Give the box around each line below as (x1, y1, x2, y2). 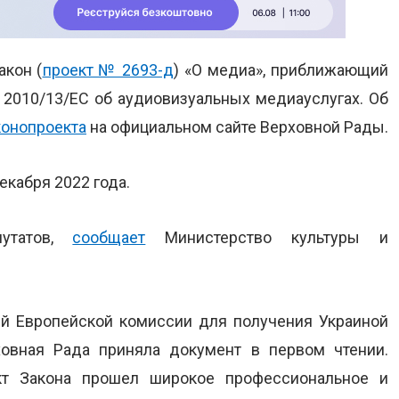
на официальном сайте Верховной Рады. (86, 118, 388, 136)
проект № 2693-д (42, 61, 175, 79)
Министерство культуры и (145, 228, 388, 247)
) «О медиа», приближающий (174, 61, 388, 79)
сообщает (72, 228, 146, 247)
